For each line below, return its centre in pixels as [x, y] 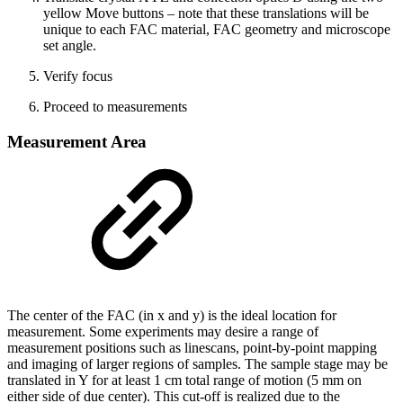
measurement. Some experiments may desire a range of [163, 332]
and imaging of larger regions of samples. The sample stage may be [197, 364]
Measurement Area [77, 141]
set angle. [70, 45]
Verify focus [78, 76]
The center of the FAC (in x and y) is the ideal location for [172, 316]
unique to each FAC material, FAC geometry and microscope [217, 29]
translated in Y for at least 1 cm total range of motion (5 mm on [184, 381]
